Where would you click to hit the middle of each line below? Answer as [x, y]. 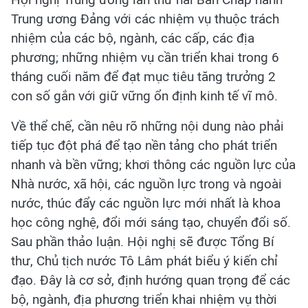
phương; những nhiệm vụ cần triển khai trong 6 [145, 57]
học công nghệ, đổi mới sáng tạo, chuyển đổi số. [151, 222]
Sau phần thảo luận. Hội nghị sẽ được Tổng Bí [143, 241]
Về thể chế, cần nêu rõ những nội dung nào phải [147, 126]
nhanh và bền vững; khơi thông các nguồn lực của [153, 164]
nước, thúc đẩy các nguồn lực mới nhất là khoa [146, 203]
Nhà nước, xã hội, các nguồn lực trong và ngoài [146, 184]
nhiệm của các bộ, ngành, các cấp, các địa [133, 38]
